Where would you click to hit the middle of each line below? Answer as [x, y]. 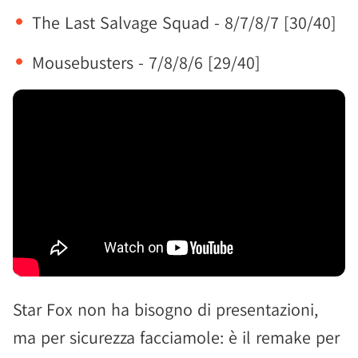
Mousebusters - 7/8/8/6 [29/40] [146, 62]
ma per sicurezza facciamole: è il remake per [176, 337]
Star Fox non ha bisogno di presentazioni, [165, 309]
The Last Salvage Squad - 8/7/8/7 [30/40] [184, 22]
